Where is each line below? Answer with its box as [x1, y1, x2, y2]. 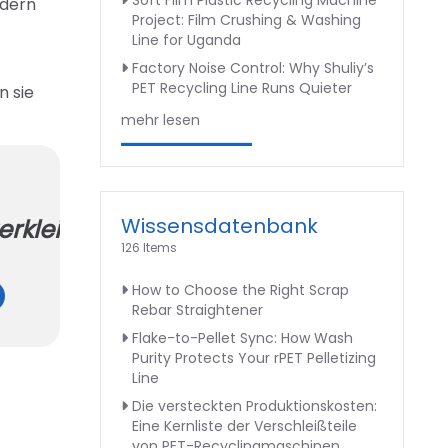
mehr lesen [121, 110, 200, 130]
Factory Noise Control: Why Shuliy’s [132, 58, 374, 78]
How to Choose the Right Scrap [132, 280, 349, 300]
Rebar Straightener [132, 300, 263, 320]
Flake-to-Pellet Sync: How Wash [132, 328, 353, 348]
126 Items [121, 239, 177, 256]
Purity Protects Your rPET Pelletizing [132, 348, 376, 368]
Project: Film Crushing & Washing [132, 10, 361, 30]
